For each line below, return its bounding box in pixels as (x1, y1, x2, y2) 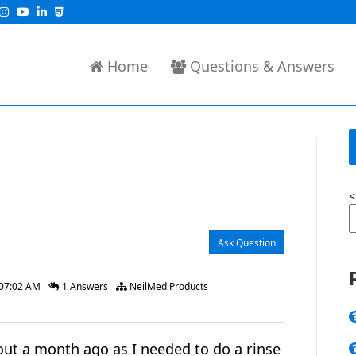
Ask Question (218, 236, 276, 250)
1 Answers (60, 280, 108, 293)
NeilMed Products (127, 280, 208, 293)
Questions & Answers (190, 56, 335, 75)
